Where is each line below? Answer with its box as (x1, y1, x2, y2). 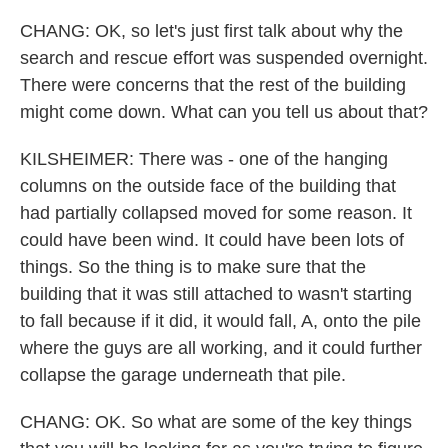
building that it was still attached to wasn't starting (20, 284, 412, 304)
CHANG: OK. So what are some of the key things (20, 412, 412, 432)
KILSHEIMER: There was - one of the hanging (20, 149, 388, 169)
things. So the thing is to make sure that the (20, 257, 366, 277)
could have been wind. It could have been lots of (20, 230, 404, 250)
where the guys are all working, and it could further (20, 338, 422, 358)
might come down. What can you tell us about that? (20, 102, 428, 122)
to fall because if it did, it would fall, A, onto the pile (20, 311, 421, 331)
